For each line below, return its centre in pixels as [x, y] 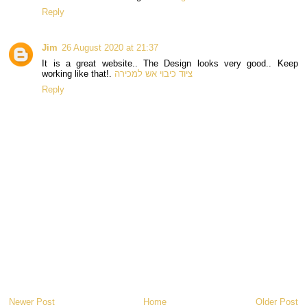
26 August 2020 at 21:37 [110, 48]
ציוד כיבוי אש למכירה [154, 74]
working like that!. [78, 74]
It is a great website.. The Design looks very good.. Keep [170, 64]
